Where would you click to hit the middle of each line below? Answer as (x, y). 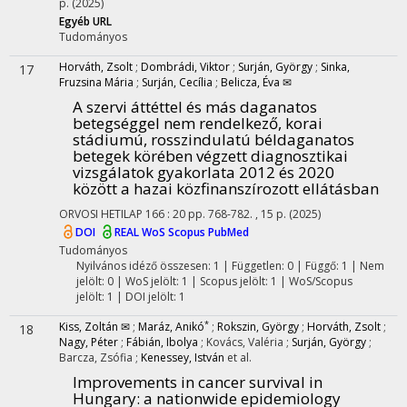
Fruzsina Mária (96, 82)
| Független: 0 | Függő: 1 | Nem (302, 266)
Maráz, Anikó (171, 327)
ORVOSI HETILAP (101, 214)
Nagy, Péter (89, 342)
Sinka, (335, 67)
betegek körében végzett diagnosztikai (210, 156)
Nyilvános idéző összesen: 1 (148, 266)
